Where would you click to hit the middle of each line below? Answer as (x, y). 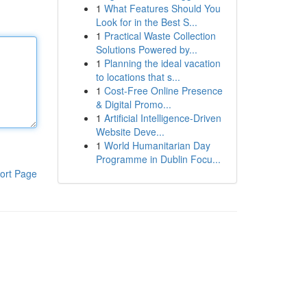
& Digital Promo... (133, 104)
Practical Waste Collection (160, 36)
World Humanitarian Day (157, 145)
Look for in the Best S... (146, 22)
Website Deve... (130, 132)
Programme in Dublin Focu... (158, 159)
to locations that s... (138, 77)
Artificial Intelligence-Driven (162, 118)
